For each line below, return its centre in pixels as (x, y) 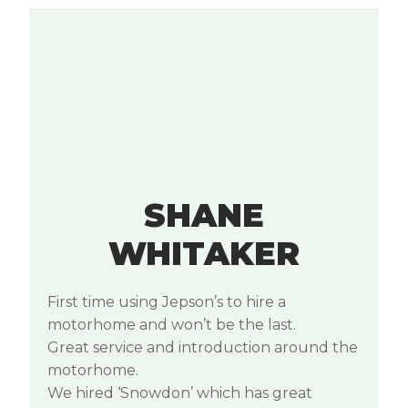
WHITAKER (204, 253)
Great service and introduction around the (203, 347)
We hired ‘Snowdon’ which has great (180, 393)
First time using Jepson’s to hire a (167, 301)
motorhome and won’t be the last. (172, 324)
